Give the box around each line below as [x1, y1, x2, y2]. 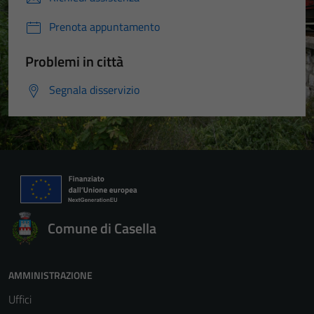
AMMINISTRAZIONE [8, 268, 93, 282]
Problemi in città [25, 50, 123, 72]
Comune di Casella [48, 217, 156, 239]
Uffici [8, 291, 32, 308]
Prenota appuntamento [49, 18, 160, 35]
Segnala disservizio [49, 81, 139, 98]
